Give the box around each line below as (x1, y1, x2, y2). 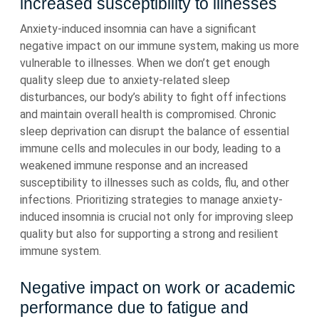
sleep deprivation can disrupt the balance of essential (20, 125, 289, 138)
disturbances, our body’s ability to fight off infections (20, 90, 286, 104)
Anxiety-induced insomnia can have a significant (20, 22, 256, 36)
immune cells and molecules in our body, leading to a (20, 142, 281, 155)
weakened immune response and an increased (20, 159, 248, 172)
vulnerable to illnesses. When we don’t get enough (20, 56, 270, 70)
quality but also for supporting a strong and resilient (20, 227, 278, 241)
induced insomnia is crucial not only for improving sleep (20, 210, 293, 224)
